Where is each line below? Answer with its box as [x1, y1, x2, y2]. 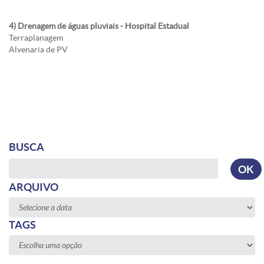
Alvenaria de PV [9, 44, 68, 54]
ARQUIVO [9, 180, 58, 193]
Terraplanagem [9, 32, 63, 42]
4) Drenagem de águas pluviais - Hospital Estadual [9, 21, 189, 31]
